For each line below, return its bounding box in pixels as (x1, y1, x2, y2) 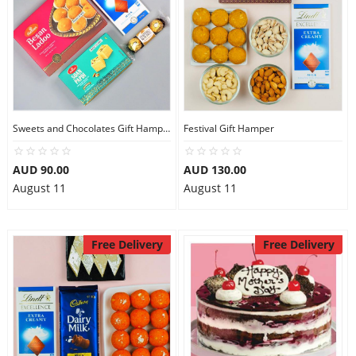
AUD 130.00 (184, 162, 246, 177)
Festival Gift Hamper (184, 122, 274, 135)
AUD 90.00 (12, 162, 69, 177)
